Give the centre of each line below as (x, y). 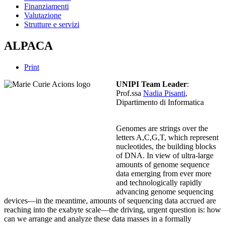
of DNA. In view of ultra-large (165, 155)
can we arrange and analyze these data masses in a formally (98, 218)
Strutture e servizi (52, 25)
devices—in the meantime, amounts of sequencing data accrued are (110, 200)
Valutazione (43, 16)
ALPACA (28, 46)
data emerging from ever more (164, 173)
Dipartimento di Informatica (160, 102)
